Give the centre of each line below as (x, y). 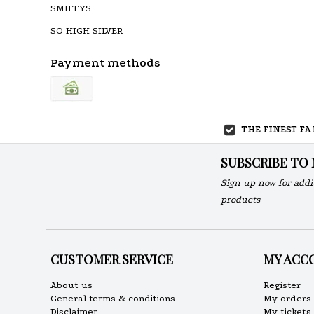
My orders (287, 298)
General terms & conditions (113, 298)
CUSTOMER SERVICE (112, 259)
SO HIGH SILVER (87, 30)
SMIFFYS (71, 8)
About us (71, 285)
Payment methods (105, 63)
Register (282, 285)
